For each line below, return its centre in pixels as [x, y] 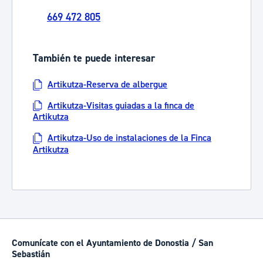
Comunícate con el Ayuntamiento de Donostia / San [112, 243]
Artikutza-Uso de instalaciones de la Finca [129, 138]
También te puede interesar [94, 59]
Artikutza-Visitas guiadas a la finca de [121, 105]
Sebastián [31, 254]
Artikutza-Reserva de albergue [107, 84]
